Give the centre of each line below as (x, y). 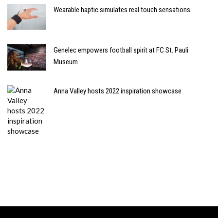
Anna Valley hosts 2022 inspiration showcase (118, 91)
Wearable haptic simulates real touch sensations (122, 10)
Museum (66, 62)
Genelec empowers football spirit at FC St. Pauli (121, 50)
